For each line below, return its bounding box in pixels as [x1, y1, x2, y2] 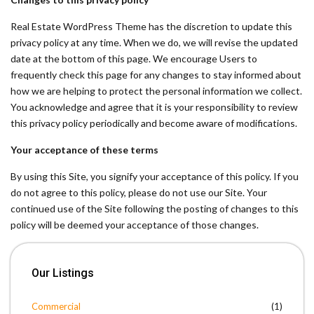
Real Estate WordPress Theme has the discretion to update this [11, 20, 292, 32]
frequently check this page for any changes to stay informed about [11, 69, 301, 81]
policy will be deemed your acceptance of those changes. [11, 219, 259, 231]
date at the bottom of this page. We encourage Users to [11, 53, 257, 64]
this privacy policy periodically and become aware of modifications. [11, 117, 297, 129]
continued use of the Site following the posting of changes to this [11, 203, 299, 214]
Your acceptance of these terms [11, 144, 158, 156]
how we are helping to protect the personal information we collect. [11, 85, 302, 97]
